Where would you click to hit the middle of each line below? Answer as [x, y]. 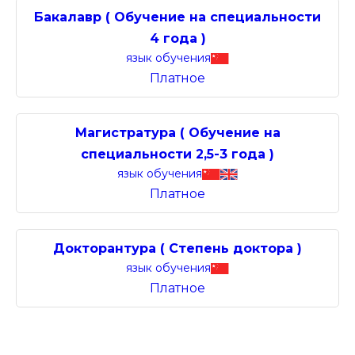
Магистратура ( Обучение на [177, 133]
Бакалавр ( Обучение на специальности [177, 17]
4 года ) [177, 38]
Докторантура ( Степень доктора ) [177, 248]
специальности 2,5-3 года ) [177, 154]
